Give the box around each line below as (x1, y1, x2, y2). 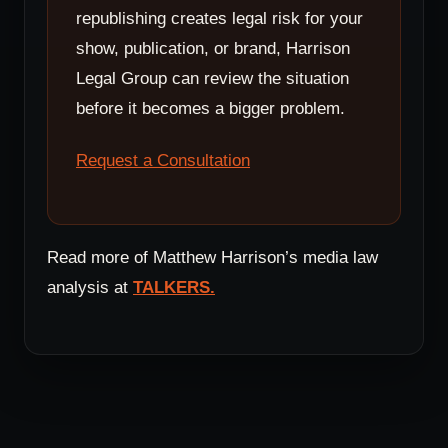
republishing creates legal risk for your (76, 7, 363, 28)
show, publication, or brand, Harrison (76, 37, 350, 58)
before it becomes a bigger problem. (76, 97, 345, 118)
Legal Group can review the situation (76, 67, 349, 88)
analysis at (47, 277, 133, 298)
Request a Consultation (76, 149, 250, 170)
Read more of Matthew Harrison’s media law (47, 247, 378, 268)
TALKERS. (133, 277, 215, 298)
